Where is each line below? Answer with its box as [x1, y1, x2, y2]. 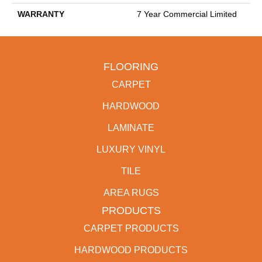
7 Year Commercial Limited [137, 9, 237, 19]
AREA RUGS [103, 187, 159, 198]
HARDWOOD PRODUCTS [74, 244, 188, 255]
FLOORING [104, 60, 158, 73]
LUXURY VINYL [96, 144, 166, 154]
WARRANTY [18, 9, 64, 19]
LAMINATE [108, 122, 154, 133]
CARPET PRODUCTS [83, 223, 179, 233]
